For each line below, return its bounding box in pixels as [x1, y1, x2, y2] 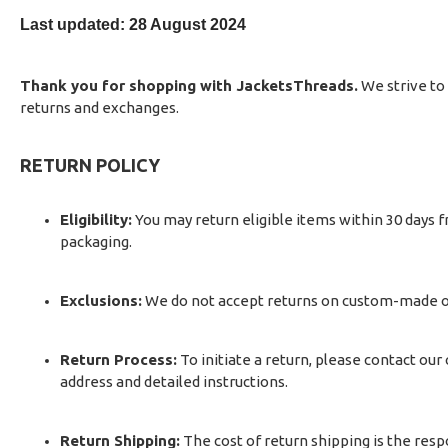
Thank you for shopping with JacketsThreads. [20, 77, 358, 94]
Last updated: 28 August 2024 [20, 16, 246, 33]
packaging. [60, 233, 132, 250]
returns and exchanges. [20, 99, 179, 116]
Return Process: [60, 351, 177, 368]
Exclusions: [60, 292, 142, 309]
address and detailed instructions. [60, 373, 288, 390]
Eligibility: [60, 211, 132, 228]
